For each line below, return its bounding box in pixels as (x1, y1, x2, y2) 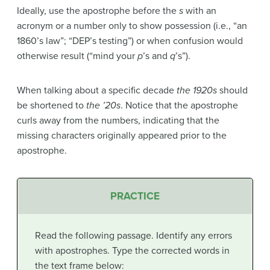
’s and (143, 49, 170, 62)
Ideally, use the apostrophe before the (17, 4, 179, 17)
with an (183, 4, 216, 17)
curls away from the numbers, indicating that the (17, 114, 219, 127)
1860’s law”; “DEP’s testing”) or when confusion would (17, 34, 243, 47)
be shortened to (17, 99, 86, 111)
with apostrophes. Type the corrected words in (34, 244, 230, 257)
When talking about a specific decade (17, 84, 177, 96)
